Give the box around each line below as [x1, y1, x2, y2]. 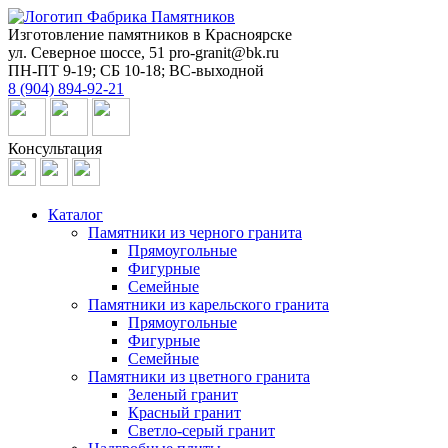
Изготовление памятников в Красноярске [8, 26, 292, 43]
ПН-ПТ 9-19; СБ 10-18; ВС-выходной [8, 62, 264, 79]
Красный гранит [128, 404, 241, 421]
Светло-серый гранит [128, 422, 275, 439]
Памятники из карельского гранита [88, 296, 329, 313]
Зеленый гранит [128, 386, 238, 403]
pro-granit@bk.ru [165, 44, 279, 61]
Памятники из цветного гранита [88, 368, 310, 385]
